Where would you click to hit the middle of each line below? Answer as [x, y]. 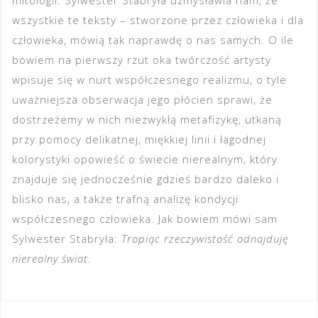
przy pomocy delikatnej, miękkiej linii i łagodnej [139, 139]
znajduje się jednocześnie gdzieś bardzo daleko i [146, 179]
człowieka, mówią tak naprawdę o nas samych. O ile [153, 40]
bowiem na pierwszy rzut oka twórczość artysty [142, 60]
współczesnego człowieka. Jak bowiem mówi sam [145, 219]
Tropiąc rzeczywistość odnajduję [205, 239]
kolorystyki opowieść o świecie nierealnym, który [145, 159]
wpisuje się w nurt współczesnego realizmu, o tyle [149, 80]
